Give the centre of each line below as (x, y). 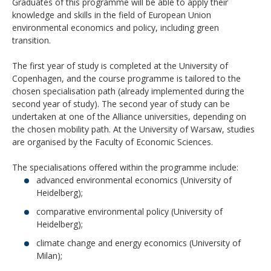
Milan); (49, 255)
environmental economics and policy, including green (116, 27)
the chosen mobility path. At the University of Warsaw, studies (133, 129)
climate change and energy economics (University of (139, 243)
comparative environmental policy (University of (129, 211)
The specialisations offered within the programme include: (125, 167)
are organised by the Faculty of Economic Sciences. (113, 142)
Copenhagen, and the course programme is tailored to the (126, 78)
